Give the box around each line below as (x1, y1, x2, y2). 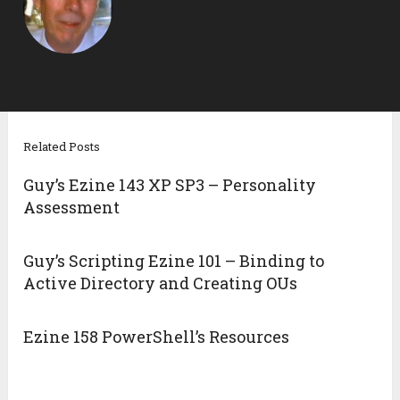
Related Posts (23, 138, 101, 155)
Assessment (23, 196, 121, 219)
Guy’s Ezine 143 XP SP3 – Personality (23, 174, 317, 196)
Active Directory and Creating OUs (23, 272, 298, 295)
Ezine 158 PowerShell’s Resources (23, 326, 290, 348)
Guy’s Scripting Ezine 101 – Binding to (23, 250, 325, 272)
